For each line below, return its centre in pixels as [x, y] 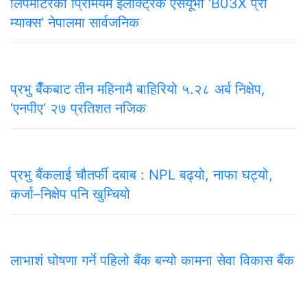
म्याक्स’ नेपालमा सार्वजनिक [75, 22]
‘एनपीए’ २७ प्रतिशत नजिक [78, 108]
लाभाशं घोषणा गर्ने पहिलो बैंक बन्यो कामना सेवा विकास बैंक [152, 260]
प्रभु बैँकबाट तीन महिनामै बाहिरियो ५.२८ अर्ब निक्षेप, [138, 89]
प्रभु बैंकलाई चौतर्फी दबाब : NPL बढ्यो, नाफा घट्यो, [142, 174]
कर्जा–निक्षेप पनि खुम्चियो [70, 194]
